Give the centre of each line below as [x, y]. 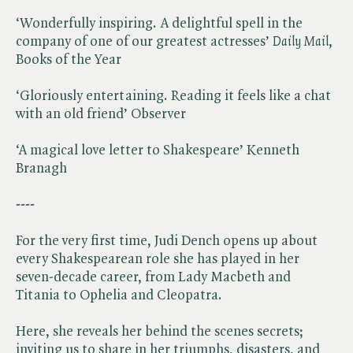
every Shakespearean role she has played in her [158, 260]
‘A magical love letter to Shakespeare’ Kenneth [158, 151]
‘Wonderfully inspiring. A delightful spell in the [159, 24]
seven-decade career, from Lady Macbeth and [153, 278]
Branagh [41, 169]
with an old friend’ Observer [101, 115]
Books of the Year [69, 60]
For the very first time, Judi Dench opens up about [167, 242]
